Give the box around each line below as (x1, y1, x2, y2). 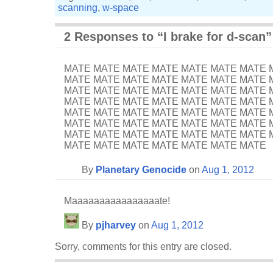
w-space (102, 2, 139, 13)
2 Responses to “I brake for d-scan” (64, 30, 272, 43)
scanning (58, 2, 97, 13)
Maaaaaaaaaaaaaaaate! (64, 196, 170, 206)
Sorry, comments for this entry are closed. (55, 241, 232, 252)
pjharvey (96, 220, 136, 230)
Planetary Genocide (96, 165, 186, 175)
